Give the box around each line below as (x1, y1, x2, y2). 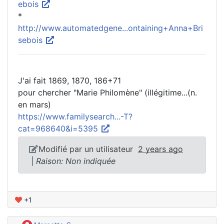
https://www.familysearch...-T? (18, 111, 132, 122)
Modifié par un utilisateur (38, 144, 138, 154)
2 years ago (138, 144, 183, 154)
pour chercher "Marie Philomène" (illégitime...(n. (18, 87, 197, 98)
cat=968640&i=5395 (18, 123, 100, 134)
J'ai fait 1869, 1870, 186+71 (18, 75, 121, 86)
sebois (18, 35, 45, 45)
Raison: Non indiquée (36, 156, 115, 166)
